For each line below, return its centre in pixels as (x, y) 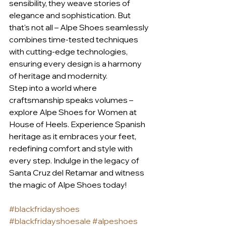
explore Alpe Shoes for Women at (74, 112)
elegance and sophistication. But (71, 15)
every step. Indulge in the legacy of (75, 160)
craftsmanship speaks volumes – (72, 100)
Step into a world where (54, 88)
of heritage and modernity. (58, 75)
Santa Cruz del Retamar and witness (77, 172)
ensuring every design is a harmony (76, 63)
